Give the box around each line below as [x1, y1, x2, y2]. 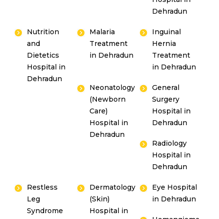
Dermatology [89, 183, 136, 192]
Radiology [152, 139, 187, 148]
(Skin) [89, 195, 110, 203]
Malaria [89, 27, 115, 36]
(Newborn [89, 95, 126, 104]
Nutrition [27, 27, 59, 36]
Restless [27, 183, 58, 192]
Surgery [152, 95, 180, 104]
